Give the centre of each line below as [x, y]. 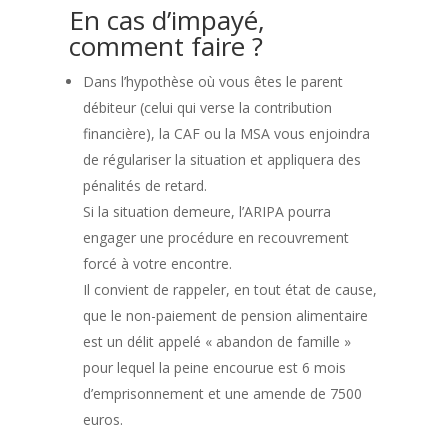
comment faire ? [165, 46]
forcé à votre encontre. [157, 263]
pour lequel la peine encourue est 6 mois [214, 367]
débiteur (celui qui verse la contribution [207, 107]
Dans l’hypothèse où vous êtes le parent [212, 81]
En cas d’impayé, [166, 20]
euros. [102, 419]
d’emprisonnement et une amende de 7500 [222, 393]
